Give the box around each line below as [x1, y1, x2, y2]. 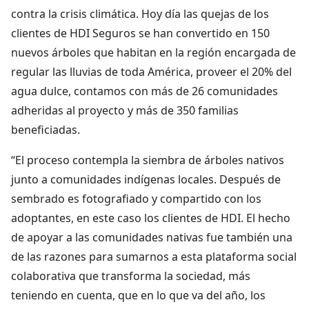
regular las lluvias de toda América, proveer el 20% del [11, 63, 292, 79]
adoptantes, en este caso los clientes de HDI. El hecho [11, 210, 290, 226]
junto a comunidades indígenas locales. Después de [11, 171, 281, 187]
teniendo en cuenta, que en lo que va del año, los [11, 287, 266, 303]
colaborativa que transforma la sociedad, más [11, 268, 250, 283]
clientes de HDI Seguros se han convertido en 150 [11, 25, 270, 41]
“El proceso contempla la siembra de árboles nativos [11, 152, 284, 168]
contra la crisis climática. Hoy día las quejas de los [11, 6, 269, 21]
